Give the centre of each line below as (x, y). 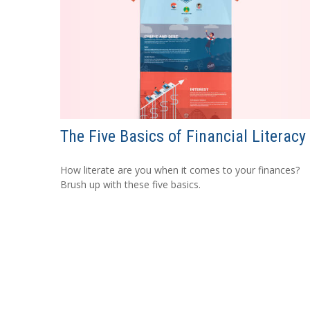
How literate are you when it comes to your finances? (180, 170)
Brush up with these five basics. (130, 184)
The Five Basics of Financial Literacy (183, 136)
